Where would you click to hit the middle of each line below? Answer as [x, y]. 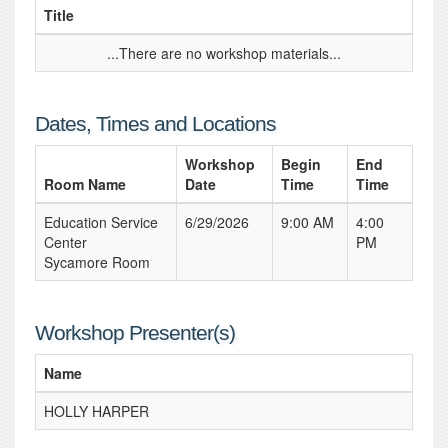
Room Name [85, 184]
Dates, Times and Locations [155, 123]
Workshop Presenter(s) [135, 332]
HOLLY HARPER [96, 411]
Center [65, 242]
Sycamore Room [97, 262]
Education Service [101, 222]
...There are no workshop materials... [224, 53]
